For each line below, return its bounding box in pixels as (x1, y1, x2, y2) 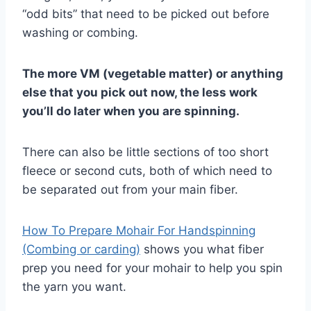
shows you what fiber (140, 242, 264, 256)
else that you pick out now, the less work (22, 85, 258, 99)
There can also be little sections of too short (22, 144, 269, 159)
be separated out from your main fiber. (22, 182, 238, 196)
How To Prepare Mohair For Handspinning (22, 223, 255, 237)
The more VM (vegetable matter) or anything (22, 66, 283, 81)
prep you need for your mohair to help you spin (22, 260, 283, 275)
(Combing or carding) (22, 242, 140, 256)
